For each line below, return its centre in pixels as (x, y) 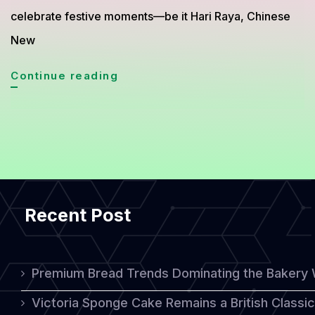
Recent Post (78, 215)
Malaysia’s (150, 99)
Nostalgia (147, 242)
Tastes (139, 194)
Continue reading (64, 76)
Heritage (144, 123)
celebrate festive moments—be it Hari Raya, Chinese (150, 16)
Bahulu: (140, 75)
